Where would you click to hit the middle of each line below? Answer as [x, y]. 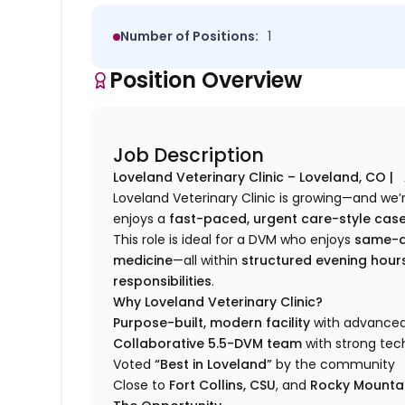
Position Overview [206, 80]
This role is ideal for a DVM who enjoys [234, 240]
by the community [334, 365]
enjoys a [141, 219]
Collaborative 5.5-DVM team [208, 344]
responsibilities [163, 282]
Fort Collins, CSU [223, 386]
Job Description [189, 155]
